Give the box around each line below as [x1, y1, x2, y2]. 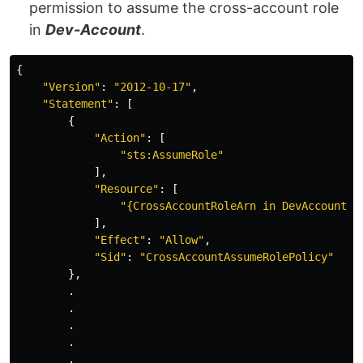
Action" [100, 130, 146, 144]
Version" [49, 79, 100, 93]
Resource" [100, 181, 159, 195]
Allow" [165, 233, 204, 246]
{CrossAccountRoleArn [126, 199, 256, 212]
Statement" [49, 96, 113, 110]
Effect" [100, 233, 146, 246]
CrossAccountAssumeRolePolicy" [146, 250, 334, 263]
